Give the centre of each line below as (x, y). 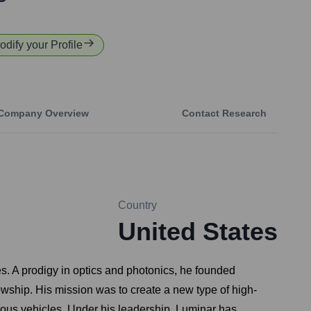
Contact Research (224, 114)
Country (137, 205)
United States (198, 232)
